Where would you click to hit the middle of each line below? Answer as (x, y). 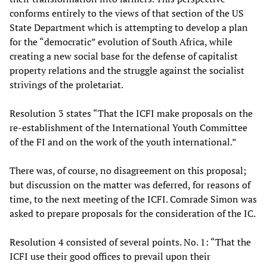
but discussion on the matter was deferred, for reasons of (130, 184)
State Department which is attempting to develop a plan (129, 27)
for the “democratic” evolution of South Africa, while (121, 41)
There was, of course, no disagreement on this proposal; (128, 170)
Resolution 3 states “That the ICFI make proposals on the (131, 113)
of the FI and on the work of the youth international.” (123, 142)
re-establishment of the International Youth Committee (128, 127)
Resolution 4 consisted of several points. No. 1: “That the (130, 242)
